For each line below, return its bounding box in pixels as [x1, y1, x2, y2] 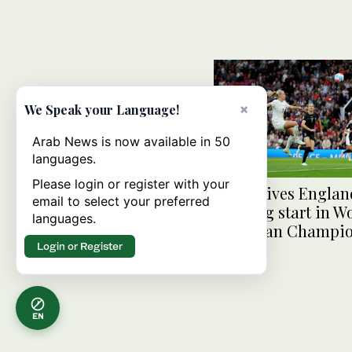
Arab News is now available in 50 [32, 134, 230, 149]
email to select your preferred [32, 193, 210, 209]
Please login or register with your [32, 176, 229, 192]
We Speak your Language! [24, 101, 179, 118]
